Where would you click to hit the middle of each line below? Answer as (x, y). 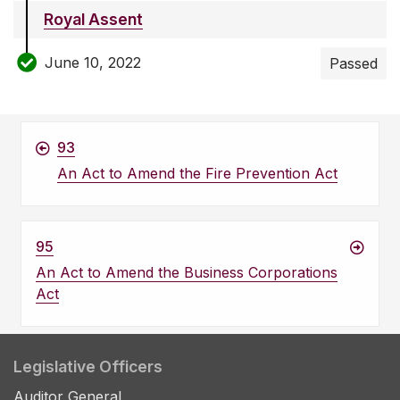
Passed (354, 64)
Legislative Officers (88, 367)
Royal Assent (93, 20)
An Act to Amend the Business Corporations (187, 273)
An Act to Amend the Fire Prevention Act (197, 174)
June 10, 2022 (93, 62)
